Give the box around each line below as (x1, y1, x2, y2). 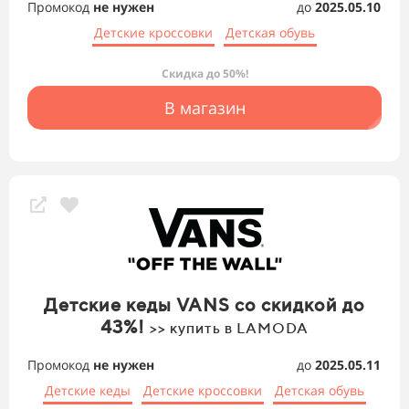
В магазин (163, 97, 246, 120)
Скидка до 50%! (161, 66, 248, 82)
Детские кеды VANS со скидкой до (44, 294, 365, 316)
